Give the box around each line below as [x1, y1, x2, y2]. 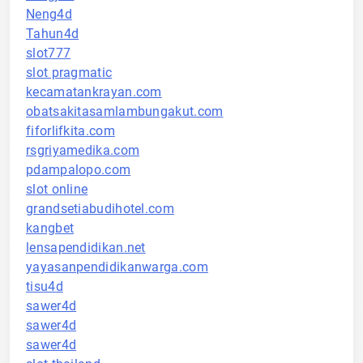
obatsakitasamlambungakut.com [26, 104, 224, 119]
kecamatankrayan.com [26, 84, 162, 100]
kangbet [26, 220, 75, 236]
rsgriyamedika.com [26, 143, 140, 158]
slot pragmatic [26, 65, 113, 80]
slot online [26, 181, 88, 197]
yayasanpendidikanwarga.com [26, 259, 208, 275]
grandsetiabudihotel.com [26, 201, 174, 216]
